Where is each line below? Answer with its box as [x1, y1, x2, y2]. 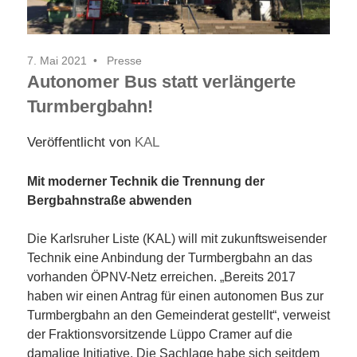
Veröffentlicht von [27, 134, 135, 150]
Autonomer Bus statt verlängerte [27, 71, 296, 92]
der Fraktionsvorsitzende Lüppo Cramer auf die [27, 327, 292, 341]
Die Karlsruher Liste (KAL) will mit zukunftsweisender [27, 231, 327, 245]
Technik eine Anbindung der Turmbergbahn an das [27, 250, 312, 265]
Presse [107, 53, 142, 67]
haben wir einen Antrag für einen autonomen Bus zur [27, 288, 324, 303]
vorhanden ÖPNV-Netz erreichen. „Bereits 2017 [27, 269, 296, 284]
